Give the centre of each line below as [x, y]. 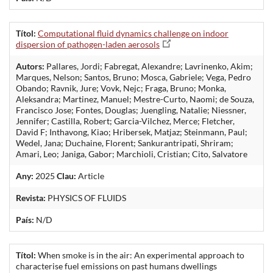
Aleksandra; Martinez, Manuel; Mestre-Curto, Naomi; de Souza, [135, 99]
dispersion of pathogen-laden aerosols [88, 44]
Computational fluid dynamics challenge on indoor [133, 33]
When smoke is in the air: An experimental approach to [140, 255]
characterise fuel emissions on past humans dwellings [116, 266]
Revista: [31, 197]
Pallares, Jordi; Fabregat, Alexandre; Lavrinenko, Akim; [149, 66]
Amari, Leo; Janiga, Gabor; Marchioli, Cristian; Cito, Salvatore [132, 154]
